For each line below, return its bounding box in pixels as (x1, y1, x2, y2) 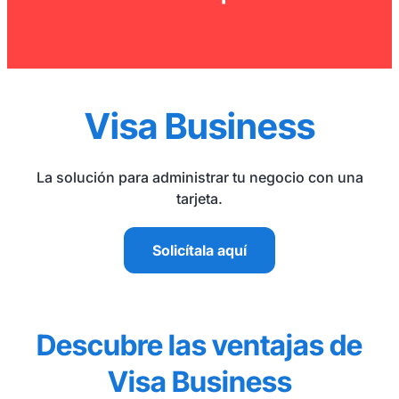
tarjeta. (176, 190, 223, 208)
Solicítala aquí (152, 241, 247, 259)
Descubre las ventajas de (37, 328, 362, 362)
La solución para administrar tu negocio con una (36, 168, 363, 186)
